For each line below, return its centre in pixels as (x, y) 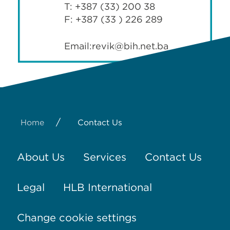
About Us (41, 157)
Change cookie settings (76, 217)
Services (104, 157)
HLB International (107, 187)
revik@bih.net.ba (130, 46)
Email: (78, 46)
